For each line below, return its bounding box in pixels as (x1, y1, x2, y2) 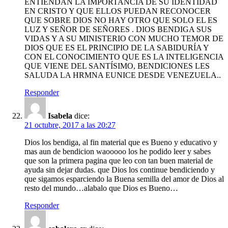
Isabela (48, 111, 72, 120)
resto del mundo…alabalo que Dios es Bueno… (24, 183, 178, 192)
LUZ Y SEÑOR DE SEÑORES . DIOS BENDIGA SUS (24, 24, 212, 34)
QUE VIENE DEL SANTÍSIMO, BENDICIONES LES (24, 61, 210, 70)
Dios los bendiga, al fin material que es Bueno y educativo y (24, 137, 217, 147)
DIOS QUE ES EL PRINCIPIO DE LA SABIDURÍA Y (24, 43, 209, 52)
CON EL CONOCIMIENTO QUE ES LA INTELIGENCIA (24, 52, 223, 61)
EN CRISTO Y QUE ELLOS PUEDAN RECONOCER (24, 6, 211, 15)
